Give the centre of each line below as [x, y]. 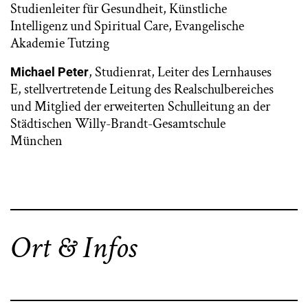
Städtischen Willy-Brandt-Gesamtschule [118, 124]
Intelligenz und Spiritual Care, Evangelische [127, 26]
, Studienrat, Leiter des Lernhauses [180, 72]
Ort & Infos [73, 248]
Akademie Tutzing [60, 43]
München [36, 141]
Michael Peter [49, 72]
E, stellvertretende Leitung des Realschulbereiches [142, 89]
